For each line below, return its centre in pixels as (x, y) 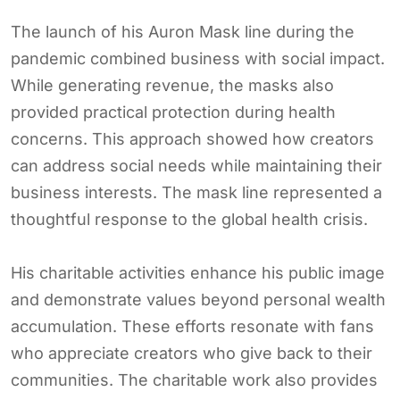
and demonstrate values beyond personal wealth (198, 299)
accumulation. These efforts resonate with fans (192, 326)
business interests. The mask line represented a (196, 192)
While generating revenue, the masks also (172, 85)
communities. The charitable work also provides (194, 379)
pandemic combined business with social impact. (198, 58)
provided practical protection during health (173, 112)
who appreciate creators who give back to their (192, 353)
